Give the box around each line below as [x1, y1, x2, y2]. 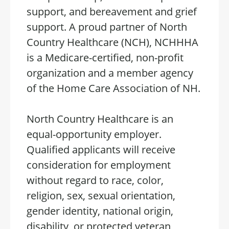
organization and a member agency [27, 66, 193, 80]
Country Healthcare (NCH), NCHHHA [27, 35, 198, 49]
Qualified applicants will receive [27, 143, 175, 156]
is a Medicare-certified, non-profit [27, 51, 184, 64]
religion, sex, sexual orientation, [27, 189, 175, 202]
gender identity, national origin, [27, 204, 173, 218]
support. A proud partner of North [27, 20, 187, 34]
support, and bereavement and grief [27, 5, 197, 18]
